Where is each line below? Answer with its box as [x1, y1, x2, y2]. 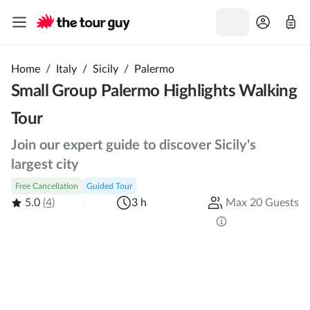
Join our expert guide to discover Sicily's [11, 138, 256, 152]
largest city [11, 158, 79, 172]
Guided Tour [86, 182, 132, 190]
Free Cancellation [15, 182, 78, 190]
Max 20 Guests [226, 197, 299, 208]
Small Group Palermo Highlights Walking [11, 83, 298, 100]
